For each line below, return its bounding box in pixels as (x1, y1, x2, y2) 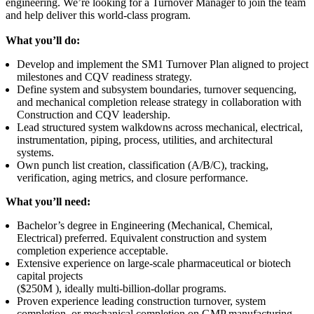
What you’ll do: (6, 34, 80, 47)
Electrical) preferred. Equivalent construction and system (17, 232, 266, 245)
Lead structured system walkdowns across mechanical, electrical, (17, 121, 303, 134)
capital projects (17, 270, 83, 282)
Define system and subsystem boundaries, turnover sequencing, (17, 83, 296, 96)
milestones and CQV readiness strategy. (17, 71, 192, 83)
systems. (17, 146, 54, 159)
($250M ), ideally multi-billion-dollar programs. (17, 282, 226, 295)
